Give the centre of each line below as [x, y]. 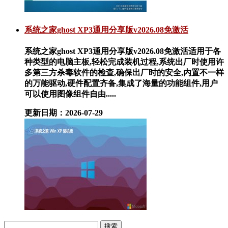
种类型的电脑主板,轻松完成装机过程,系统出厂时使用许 [124, 62]
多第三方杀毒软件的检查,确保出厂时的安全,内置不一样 [124, 73]
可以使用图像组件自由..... [70, 94]
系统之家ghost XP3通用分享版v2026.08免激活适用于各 [123, 51]
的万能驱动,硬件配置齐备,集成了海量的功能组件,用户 [121, 83]
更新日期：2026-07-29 [64, 113]
